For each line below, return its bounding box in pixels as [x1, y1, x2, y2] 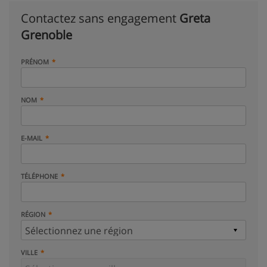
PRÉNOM [21, 57, 49, 66]
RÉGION [21, 210, 45, 219]
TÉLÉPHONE [21, 172, 58, 181]
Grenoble [21, 27, 72, 43]
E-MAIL [21, 133, 42, 142]
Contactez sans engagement [21, 10, 179, 26]
